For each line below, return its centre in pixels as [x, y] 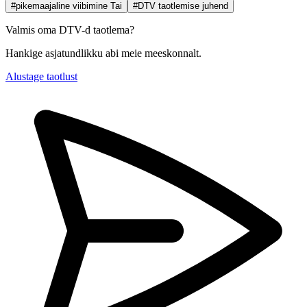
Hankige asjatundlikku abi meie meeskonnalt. [103, 53]
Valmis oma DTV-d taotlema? [70, 29]
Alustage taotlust [41, 76]
